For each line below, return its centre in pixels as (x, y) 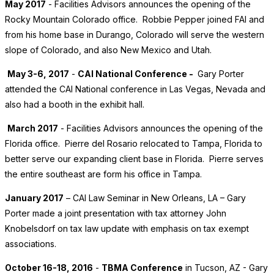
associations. (31, 244)
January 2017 (34, 198)
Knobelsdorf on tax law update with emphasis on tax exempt (127, 229)
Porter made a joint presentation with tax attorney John (116, 213)
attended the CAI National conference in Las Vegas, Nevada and (135, 89)
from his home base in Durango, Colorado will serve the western (135, 35)
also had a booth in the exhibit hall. (75, 105)
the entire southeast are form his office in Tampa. (103, 174)
